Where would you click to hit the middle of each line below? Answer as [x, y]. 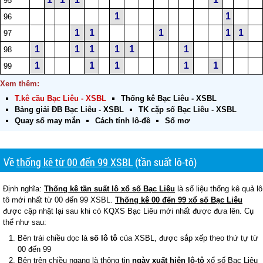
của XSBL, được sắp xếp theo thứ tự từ [188, 238]
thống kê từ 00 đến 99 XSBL [75, 162]
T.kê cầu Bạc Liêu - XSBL [60, 99]
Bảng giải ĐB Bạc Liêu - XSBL [69, 110]
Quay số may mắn [48, 121]
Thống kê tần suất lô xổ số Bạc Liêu [109, 189]
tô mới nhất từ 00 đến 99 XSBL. [59, 200]
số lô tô [104, 238]
